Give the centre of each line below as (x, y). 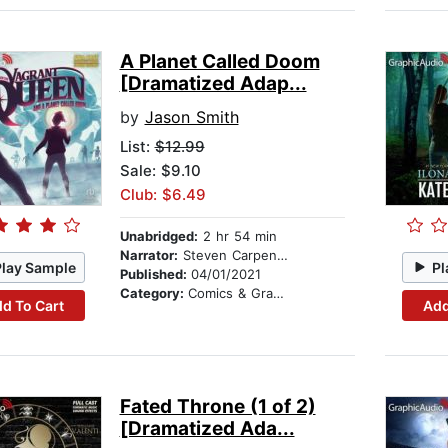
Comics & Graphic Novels (230, 293)
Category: (153, 293)
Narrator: (148, 255)
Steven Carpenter (227, 255)
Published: (155, 274)
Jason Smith (191, 117)
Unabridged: (158, 236)
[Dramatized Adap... (213, 84)
